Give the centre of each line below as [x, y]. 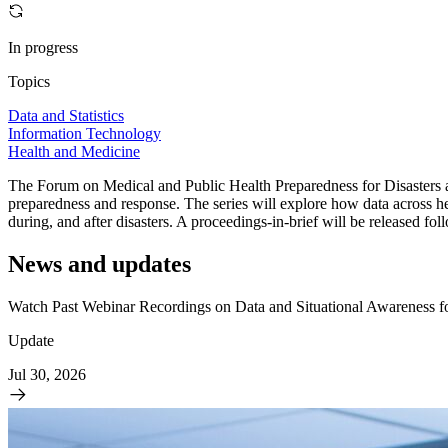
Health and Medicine [74, 152]
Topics [29, 82]
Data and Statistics [66, 116]
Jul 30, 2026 [47, 375]
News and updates [99, 264]
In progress [43, 48]
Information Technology [84, 134]
